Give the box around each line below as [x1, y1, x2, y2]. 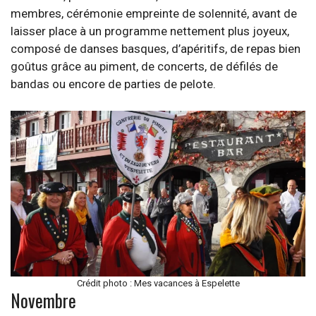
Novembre [11, 287, 76, 313]
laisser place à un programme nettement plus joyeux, [11, 23, 289, 38]
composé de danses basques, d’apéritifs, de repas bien [11, 41, 300, 56]
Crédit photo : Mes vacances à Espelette [76, 278, 240, 288]
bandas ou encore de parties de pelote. [11, 76, 216, 91]
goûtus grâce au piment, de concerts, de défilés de [11, 59, 278, 73]
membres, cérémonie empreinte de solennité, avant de [11, 6, 297, 20]
